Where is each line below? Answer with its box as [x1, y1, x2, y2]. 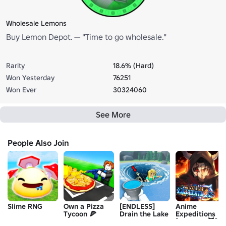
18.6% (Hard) [113, 61, 154, 70]
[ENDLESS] [120, 201, 155, 211]
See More [95, 109, 131, 120]
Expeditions [176, 209, 215, 218]
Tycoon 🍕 [64, 209, 96, 218]
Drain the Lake [120, 209, 168, 218]
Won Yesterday [6, 73, 54, 82]
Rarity [6, 61, 25, 70]
